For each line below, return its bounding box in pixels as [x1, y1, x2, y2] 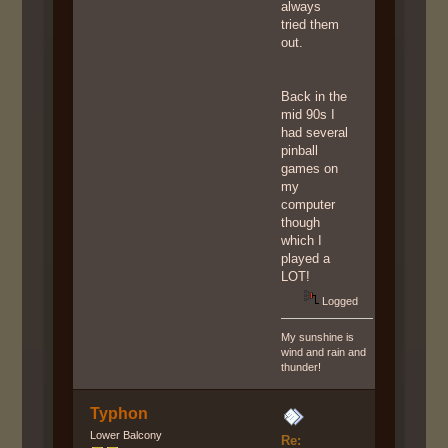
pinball [281, 143, 319, 159]
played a [281, 251, 331, 267]
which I [281, 233, 323, 249]
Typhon [90, 404, 149, 422]
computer [281, 197, 336, 213]
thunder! [281, 361, 322, 374]
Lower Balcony [89, 428, 162, 441]
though [281, 215, 321, 231]
